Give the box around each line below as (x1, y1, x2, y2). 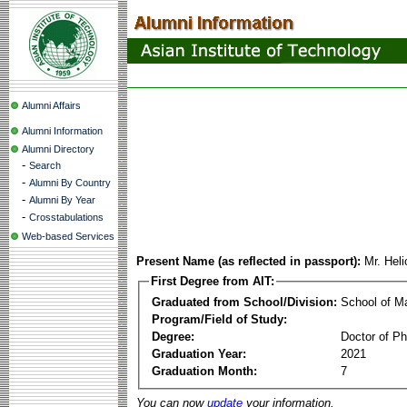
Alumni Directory (22, 144, 94, 154)
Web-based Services (22, 231, 114, 242)
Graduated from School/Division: (152, 294, 337, 309)
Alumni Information (22, 125, 103, 136)
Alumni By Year (29, 194, 95, 205)
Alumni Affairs (22, 100, 81, 111)
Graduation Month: (152, 363, 257, 378)
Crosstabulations (29, 212, 104, 223)
